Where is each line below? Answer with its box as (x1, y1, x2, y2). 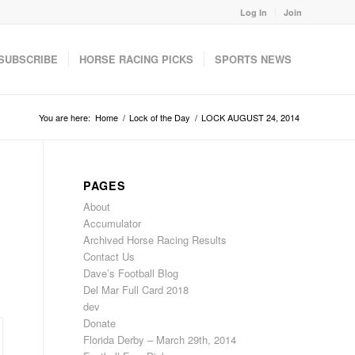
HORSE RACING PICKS (79, 52, 193, 67)
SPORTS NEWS (215, 52, 292, 67)
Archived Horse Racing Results (83, 232, 227, 247)
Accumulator (83, 216, 142, 231)
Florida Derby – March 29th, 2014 (83, 332, 237, 347)
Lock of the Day (129, 111, 190, 124)
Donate (83, 315, 116, 330)
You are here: (39, 111, 90, 124)
